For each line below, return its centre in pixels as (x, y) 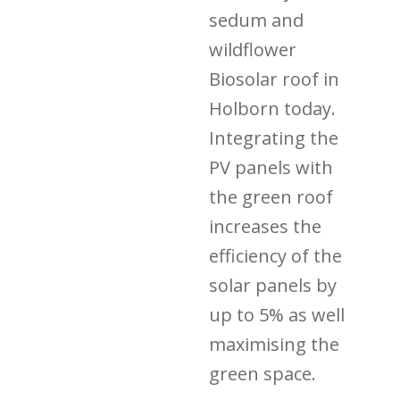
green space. (263, 374)
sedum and (257, 20)
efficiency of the (276, 256)
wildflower (253, 50)
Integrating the (274, 138)
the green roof (271, 197)
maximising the (275, 344)
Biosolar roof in (275, 79)
